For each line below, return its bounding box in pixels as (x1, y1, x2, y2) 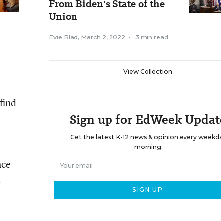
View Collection (123, 68, 172, 75)
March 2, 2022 (81, 34, 125, 41)
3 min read (135, 34, 168, 41)
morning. (134, 143, 163, 150)
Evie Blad (49, 34, 78, 41)
